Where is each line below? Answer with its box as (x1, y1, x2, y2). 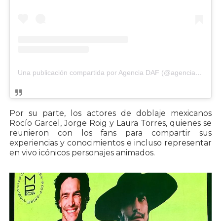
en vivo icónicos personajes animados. (9, 147, 155, 157)
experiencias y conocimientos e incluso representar (9, 138, 212, 147)
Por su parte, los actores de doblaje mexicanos (9, 108, 212, 118)
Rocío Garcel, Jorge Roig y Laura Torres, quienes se (9, 118, 212, 128)
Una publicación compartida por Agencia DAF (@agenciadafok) (195, 68, 202, 76)
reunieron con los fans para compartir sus (9, 128, 212, 138)
